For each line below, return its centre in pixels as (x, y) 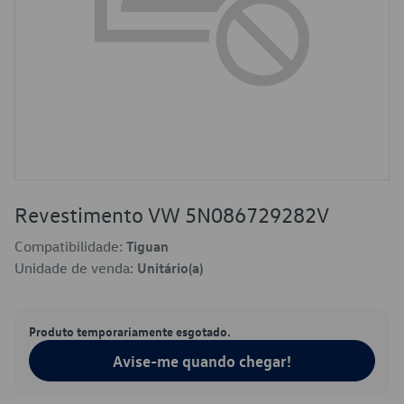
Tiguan (147, 246)
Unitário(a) (170, 268)
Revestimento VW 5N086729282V (172, 215)
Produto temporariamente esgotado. (130, 331)
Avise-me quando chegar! (202, 361)
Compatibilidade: (70, 246)
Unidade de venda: (76, 268)
